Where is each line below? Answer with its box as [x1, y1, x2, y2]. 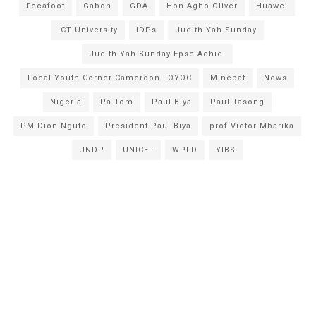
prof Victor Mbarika [209, 121, 294, 130]
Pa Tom [99, 97, 133, 107]
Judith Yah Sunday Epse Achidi [88, 49, 226, 59]
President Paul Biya [104, 121, 191, 130]
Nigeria [49, 97, 82, 107]
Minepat [209, 73, 245, 83]
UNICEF [122, 145, 154, 154]
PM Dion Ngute [20, 121, 87, 130]
